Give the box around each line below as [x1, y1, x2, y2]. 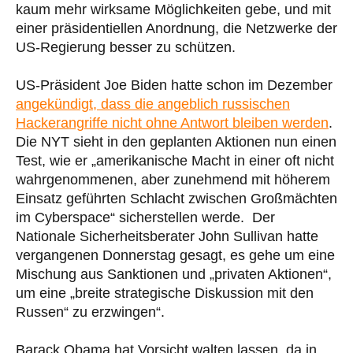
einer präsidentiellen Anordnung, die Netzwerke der [16, 20, 337, 36]
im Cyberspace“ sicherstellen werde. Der [16, 209, 275, 225]
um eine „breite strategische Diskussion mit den [16, 284, 314, 301]
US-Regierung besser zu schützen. [16, 39, 236, 55]
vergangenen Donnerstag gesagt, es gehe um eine [16, 247, 335, 263]
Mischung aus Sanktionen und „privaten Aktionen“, [16, 266, 332, 282]
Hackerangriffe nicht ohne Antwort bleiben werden [16, 114, 329, 131]
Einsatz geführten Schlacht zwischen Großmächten [16, 190, 337, 206]
